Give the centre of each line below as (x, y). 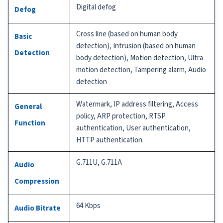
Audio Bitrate (38, 208)
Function (30, 123)
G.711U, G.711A (99, 162)
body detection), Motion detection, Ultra (140, 58)
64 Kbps (88, 206)
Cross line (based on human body (127, 34)
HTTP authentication (109, 140)
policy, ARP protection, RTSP (121, 116)
